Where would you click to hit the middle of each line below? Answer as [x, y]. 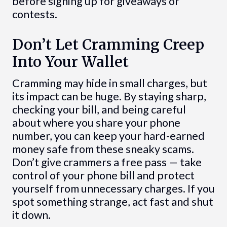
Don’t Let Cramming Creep [108, 44]
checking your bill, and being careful [99, 109]
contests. [34, 14]
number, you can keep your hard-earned [108, 136]
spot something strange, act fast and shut [112, 201]
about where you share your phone [96, 122]
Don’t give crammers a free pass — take [107, 162]
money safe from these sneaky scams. [103, 149]
